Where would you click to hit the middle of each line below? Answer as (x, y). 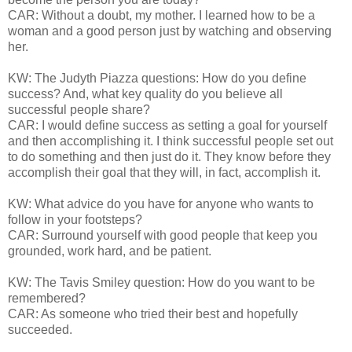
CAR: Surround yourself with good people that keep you (163, 235)
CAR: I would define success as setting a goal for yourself (167, 125)
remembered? (47, 298)
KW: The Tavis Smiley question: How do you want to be (161, 282)
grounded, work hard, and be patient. (110, 251)
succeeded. (40, 329)
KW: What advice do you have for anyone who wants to (161, 203)
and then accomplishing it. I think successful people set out (170, 141)
